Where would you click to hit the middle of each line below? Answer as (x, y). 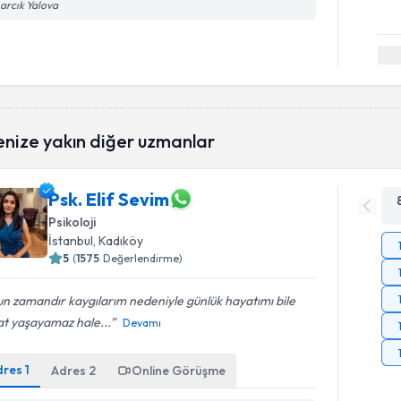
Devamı (142, 323)
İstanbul (71, 241)
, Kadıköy (119, 241)
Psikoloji (73, 222)
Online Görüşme (179, 371)
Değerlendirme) (143, 258)
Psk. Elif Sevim (109, 199)
